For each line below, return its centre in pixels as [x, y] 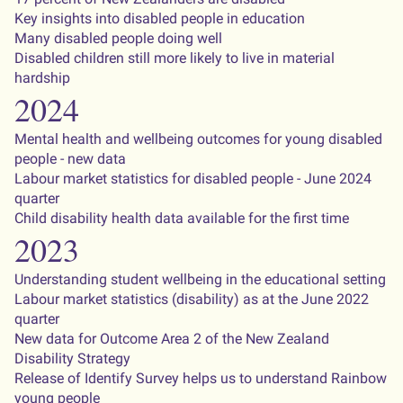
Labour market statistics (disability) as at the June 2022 [192, 299]
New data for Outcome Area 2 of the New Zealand [172, 339]
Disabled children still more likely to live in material [175, 58]
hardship [42, 78]
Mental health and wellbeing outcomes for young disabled [198, 139]
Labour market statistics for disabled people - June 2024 [193, 179]
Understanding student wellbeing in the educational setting [200, 279]
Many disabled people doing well [118, 38]
